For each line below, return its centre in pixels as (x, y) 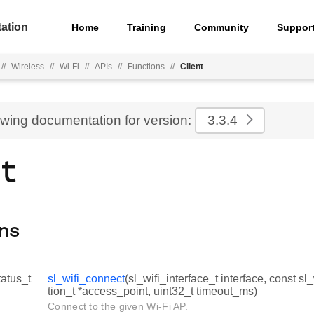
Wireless (28, 67)
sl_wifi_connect (86, 279)
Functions (146, 67)
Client (192, 67)
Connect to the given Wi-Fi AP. (118, 307)
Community (222, 27)
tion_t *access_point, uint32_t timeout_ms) (152, 292)
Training (147, 27)
